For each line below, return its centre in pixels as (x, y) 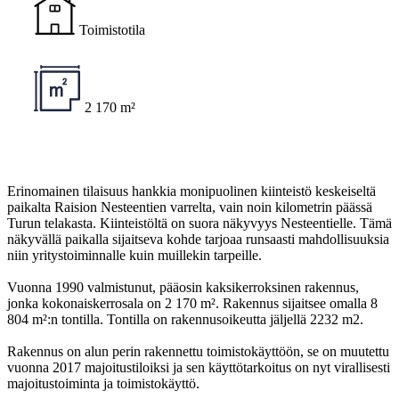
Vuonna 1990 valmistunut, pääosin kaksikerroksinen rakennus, (183, 287)
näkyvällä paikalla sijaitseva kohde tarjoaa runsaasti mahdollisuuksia (198, 239)
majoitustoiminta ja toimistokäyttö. (103, 383)
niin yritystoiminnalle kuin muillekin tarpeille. (134, 255)
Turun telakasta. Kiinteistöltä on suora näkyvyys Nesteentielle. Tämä (199, 223)
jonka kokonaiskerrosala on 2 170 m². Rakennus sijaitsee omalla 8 (192, 303)
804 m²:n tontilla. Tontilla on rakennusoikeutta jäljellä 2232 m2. (185, 319)
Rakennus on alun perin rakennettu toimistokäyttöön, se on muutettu (198, 351)
